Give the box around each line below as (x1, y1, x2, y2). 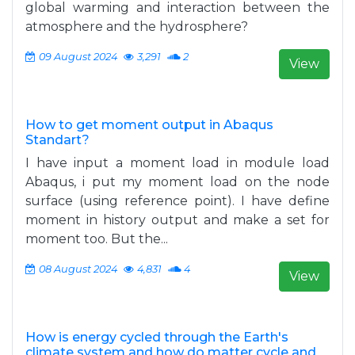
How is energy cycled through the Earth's (25, 330, 288, 345)
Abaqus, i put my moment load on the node (25, 174, 330, 189)
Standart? (25, 132, 90, 147)
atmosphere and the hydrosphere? (25, 19, 248, 34)
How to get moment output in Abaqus (25, 117, 273, 132)
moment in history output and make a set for (25, 212, 330, 227)
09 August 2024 (39, 51, 117, 63)
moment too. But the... (25, 231, 168, 246)
